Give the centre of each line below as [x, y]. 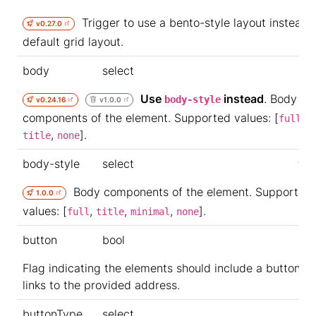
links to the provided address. [101, 285]
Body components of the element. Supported [189, 192]
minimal [150, 211]
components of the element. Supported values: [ [151, 117]
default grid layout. [73, 41]
